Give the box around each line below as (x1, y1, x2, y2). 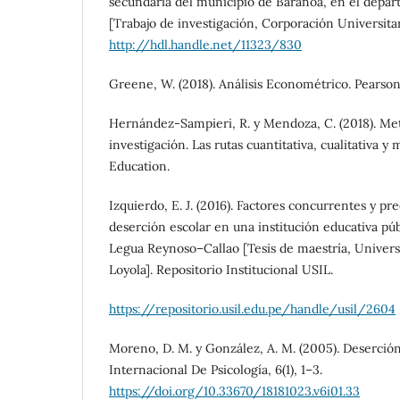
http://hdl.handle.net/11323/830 (109, 36, 302, 53)
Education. (109, 158, 170, 174)
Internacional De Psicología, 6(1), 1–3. (109, 362, 322, 379)
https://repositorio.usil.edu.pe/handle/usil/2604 (109, 301, 396, 318)
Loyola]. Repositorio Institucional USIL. (109, 262, 333, 279)
